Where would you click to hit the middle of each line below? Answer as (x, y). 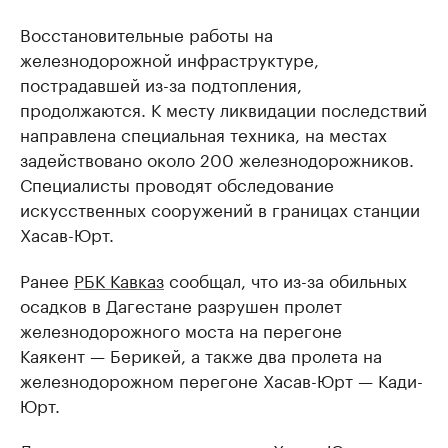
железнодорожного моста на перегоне (181, 329)
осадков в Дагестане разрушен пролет (181, 304)
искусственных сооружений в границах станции (220, 208)
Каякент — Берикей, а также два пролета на (201, 354)
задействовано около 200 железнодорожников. (217, 158)
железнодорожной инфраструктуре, (169, 58)
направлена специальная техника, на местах (203, 133)
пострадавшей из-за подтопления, (161, 83)
